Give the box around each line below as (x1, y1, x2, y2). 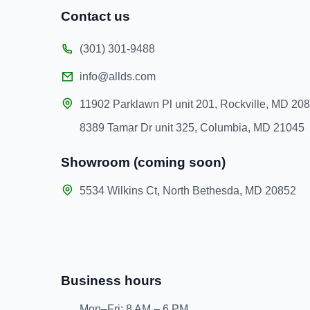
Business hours (60, 273, 162, 289)
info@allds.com (79, 71, 156, 82)
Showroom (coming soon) (60, 155, 226, 170)
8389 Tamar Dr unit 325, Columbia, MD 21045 (79, 122, 304, 134)
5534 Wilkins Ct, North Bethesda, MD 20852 (79, 185, 296, 197)
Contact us (60, 9, 130, 24)
